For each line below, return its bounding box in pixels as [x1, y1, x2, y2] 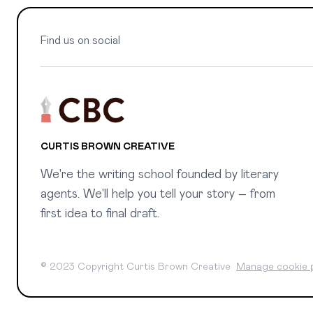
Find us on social [41, 34, 120, 46]
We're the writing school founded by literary [41, 168, 279, 181]
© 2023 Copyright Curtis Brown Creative [41, 262, 236, 272]
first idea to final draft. [41, 207, 159, 220]
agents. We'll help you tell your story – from [41, 187, 275, 201]
